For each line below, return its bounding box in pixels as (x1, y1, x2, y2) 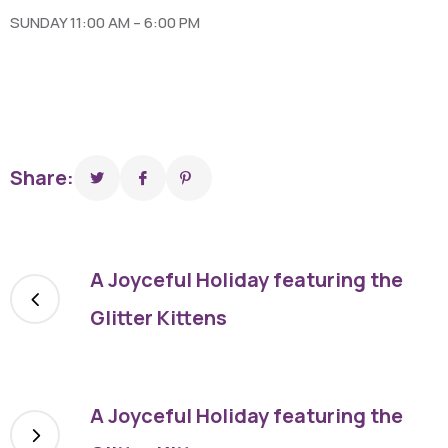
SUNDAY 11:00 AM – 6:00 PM (10, 12, 200, 33)
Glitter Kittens (90, 304, 227, 331)
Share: (10, 164, 74, 191)
